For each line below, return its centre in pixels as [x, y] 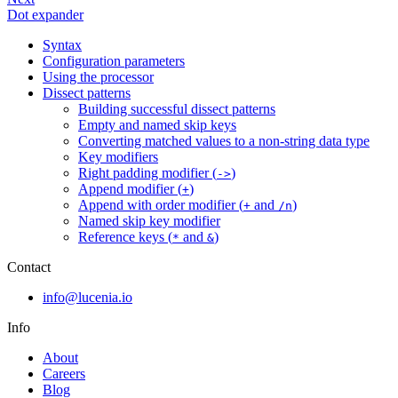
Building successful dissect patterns [177, 109]
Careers [64, 374]
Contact [29, 267]
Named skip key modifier [149, 221]
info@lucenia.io [88, 298]
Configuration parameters [114, 61]
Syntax [62, 45]
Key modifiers [118, 157]
